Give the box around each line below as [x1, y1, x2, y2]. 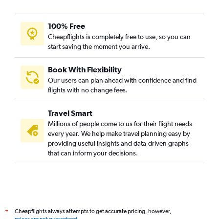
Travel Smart [48, 109, 92, 118]
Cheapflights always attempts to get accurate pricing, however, [15, 208, 172, 215]
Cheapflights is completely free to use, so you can [48, 33, 191, 41]
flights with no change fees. [48, 86, 128, 94]
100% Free [48, 22, 85, 31]
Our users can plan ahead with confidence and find [48, 76, 197, 85]
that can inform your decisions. [48, 149, 138, 157]
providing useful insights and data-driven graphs [48, 139, 189, 148]
